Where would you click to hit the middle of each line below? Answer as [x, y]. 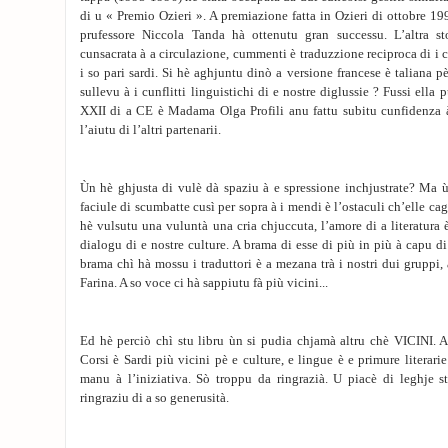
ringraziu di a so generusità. [154, 398]
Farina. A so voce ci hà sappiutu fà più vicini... [204, 283]
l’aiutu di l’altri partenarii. [150, 130]
